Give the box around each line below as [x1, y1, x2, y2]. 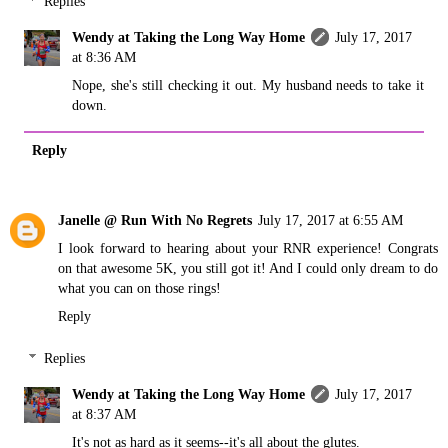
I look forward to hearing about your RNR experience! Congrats [58, 240, 438, 257]
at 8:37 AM [72, 405, 137, 422]
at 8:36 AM [72, 49, 137, 66]
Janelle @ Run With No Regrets [58, 212, 252, 229]
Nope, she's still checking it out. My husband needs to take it [72, 77, 424, 94]
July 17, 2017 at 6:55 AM [258, 212, 403, 229]
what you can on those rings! [58, 280, 221, 297]
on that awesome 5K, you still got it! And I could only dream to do [58, 260, 438, 277]
